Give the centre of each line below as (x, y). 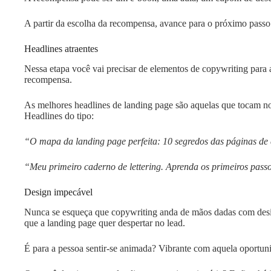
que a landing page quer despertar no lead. (105, 223)
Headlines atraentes (62, 49)
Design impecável (60, 192)
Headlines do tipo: (59, 116)
